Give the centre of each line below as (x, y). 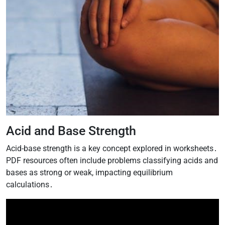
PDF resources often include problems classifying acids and (112, 160)
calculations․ (30, 184)
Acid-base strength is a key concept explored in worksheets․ (112, 148)
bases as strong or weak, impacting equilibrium (89, 172)
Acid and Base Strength (71, 131)
